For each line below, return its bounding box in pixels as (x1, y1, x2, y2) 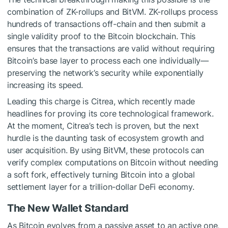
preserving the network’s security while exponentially (7, 67, 204, 78)
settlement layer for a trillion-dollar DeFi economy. (7, 181, 194, 192)
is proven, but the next (112, 120, 199, 131)
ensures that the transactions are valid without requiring (7, 43, 215, 53)
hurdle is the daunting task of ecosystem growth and (7, 132, 204, 143)
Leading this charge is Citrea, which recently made (7, 96, 195, 106)
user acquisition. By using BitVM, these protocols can (7, 145, 205, 155)
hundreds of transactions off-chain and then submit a (7, 18, 206, 29)
